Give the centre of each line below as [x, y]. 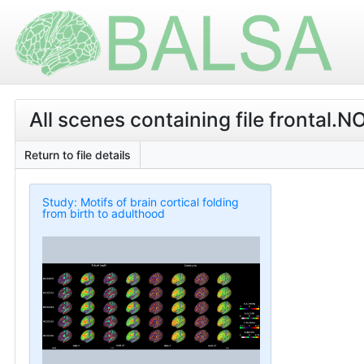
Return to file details [78, 154]
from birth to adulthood [104, 213]
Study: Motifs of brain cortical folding [141, 201]
